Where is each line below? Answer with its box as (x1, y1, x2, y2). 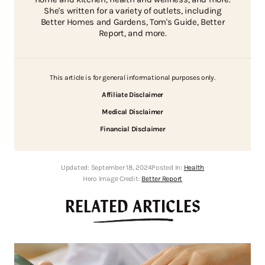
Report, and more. (98, 28, 167, 39)
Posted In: (151, 163, 184, 172)
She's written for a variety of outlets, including (44, 5, 221, 17)
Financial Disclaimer (99, 125, 166, 134)
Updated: (60, 163, 91, 172)
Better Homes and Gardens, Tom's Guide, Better (40, 17, 225, 28)
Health (183, 163, 205, 172)
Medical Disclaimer (102, 108, 163, 117)
